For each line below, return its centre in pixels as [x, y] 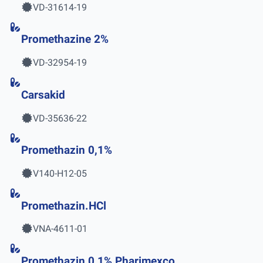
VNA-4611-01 [60, 229]
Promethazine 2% [65, 40]
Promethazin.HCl [64, 206]
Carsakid [43, 95]
